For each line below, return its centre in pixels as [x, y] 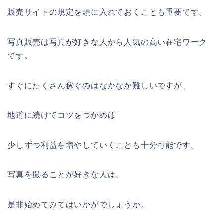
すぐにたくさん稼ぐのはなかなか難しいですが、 [99, 85]
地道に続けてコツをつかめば [62, 115]
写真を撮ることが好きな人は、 [66, 174]
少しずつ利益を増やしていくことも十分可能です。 [103, 145]
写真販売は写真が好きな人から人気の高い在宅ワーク [108, 42]
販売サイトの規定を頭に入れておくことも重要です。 [108, 12]
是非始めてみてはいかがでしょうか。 [78, 204]
